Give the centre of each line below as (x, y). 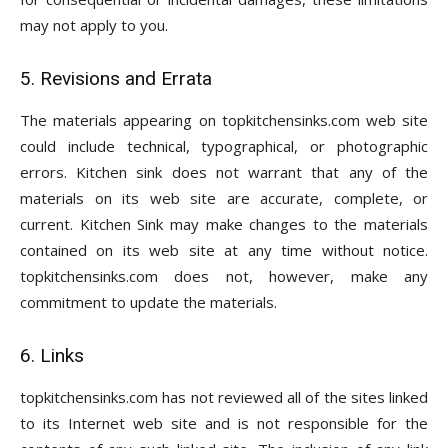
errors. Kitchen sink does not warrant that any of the (224, 172)
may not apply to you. (94, 25)
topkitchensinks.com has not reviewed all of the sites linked (224, 397)
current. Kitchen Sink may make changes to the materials (224, 224)
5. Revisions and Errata (116, 78)
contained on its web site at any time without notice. (224, 250)
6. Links (52, 355)
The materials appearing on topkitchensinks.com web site (224, 120)
